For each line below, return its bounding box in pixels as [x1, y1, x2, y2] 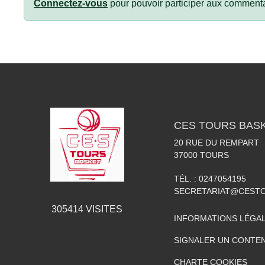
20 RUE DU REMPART [174, 137, 259, 147]
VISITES [83, 203, 122, 214]
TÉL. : [174, 173, 199, 183]
